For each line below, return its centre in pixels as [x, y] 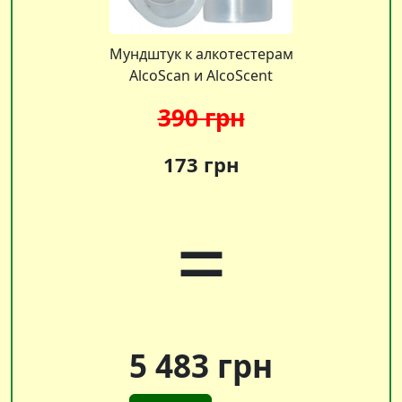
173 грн [201, 164]
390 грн [201, 117]
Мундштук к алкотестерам [201, 53]
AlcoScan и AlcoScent [201, 75]
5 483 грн [201, 365]
